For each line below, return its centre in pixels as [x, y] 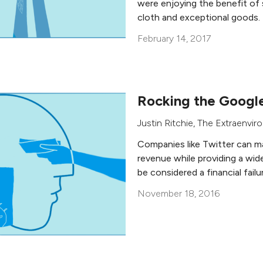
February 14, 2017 [174, 38]
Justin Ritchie [165, 123]
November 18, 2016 [178, 193]
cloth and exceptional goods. [199, 17]
